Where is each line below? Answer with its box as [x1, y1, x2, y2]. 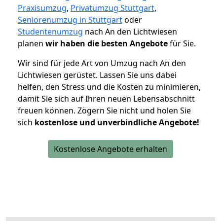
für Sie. [168, 38, 196, 49]
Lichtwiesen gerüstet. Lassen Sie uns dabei [18, 70, 177, 81]
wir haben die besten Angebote [45, 38, 168, 49]
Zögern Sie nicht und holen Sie [77, 105, 191, 116]
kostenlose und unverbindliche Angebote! [35, 117, 199, 128]
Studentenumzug [18, 26, 83, 37]
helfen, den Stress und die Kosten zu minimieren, [18, 81, 201, 93]
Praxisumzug [18, 2, 67, 14]
